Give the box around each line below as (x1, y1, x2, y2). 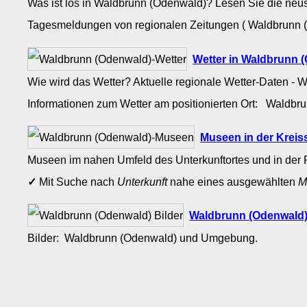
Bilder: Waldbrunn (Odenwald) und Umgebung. (27, 232, 261, 244)
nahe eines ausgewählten (167, 175, 299, 188)
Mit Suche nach (36, 175, 118, 188)
